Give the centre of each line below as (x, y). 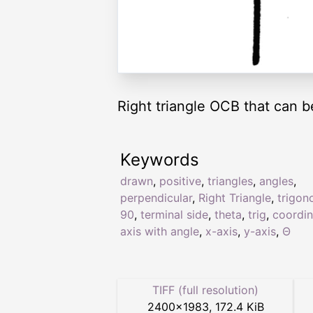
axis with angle (160, 232)
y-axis (260, 232)
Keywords (160, 160)
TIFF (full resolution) (205, 290)
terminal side (174, 215)
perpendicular (156, 198)
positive (180, 181)
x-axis (221, 232)
